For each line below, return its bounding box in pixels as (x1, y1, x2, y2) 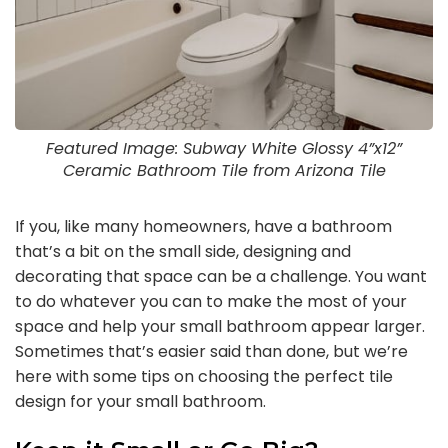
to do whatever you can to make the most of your (15, 290, 407, 313)
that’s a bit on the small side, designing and (15, 240, 351, 263)
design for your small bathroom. (15, 390, 266, 413)
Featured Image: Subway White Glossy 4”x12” (46, 137, 402, 160)
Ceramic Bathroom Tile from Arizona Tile (62, 159, 386, 182)
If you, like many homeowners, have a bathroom (15, 215, 392, 238)
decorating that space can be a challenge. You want (15, 265, 427, 288)
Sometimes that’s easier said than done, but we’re (15, 340, 408, 363)
